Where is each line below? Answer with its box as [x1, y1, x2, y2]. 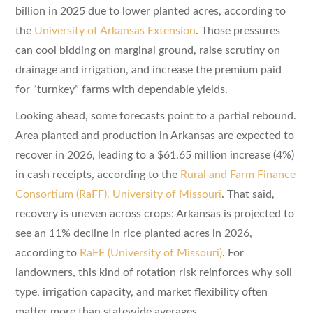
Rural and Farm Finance [180, 168, 296, 180]
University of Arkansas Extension [34, 24, 196, 36]
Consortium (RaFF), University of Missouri [15, 188, 221, 200]
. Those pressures [195, 24, 280, 36]
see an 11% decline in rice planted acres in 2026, [15, 227, 252, 239]
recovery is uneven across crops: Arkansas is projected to [15, 208, 294, 219]
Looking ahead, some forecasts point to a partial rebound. [15, 110, 296, 122]
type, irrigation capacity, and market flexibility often [15, 286, 268, 298]
